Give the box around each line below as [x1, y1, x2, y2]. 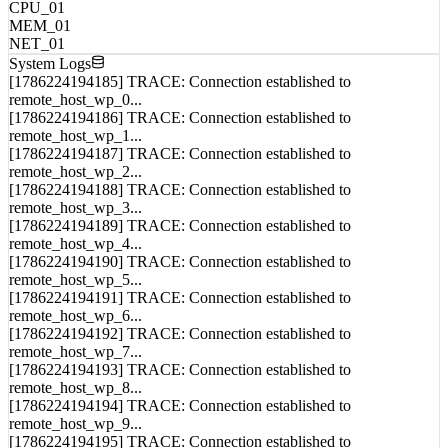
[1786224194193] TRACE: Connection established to [9, 385, 351, 403]
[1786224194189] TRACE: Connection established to [9, 241, 351, 259]
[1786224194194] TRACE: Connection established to [9, 421, 351, 439]
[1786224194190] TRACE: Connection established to [9, 277, 351, 295]
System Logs [9, 79, 91, 97]
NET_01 [9, 59, 65, 77]
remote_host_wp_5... [9, 295, 142, 313]
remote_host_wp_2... [9, 187, 142, 205]
